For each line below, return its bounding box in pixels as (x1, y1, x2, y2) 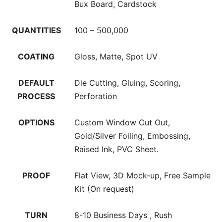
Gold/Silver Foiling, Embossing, (74, 131, 190, 141)
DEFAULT (18, 78, 55, 88)
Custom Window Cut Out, (74, 117, 170, 128)
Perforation (74, 91, 117, 102)
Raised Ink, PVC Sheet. (74, 144, 159, 155)
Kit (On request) (74, 184, 134, 194)
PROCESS (17, 91, 55, 102)
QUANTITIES (11, 25, 61, 36)
